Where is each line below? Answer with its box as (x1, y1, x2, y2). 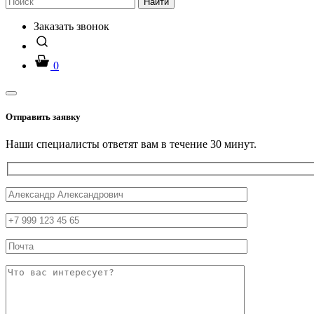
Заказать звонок (34, 20, 109, 32)
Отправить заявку (6, 111, 81, 123)
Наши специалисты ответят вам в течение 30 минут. (6, 138, 257, 151)
